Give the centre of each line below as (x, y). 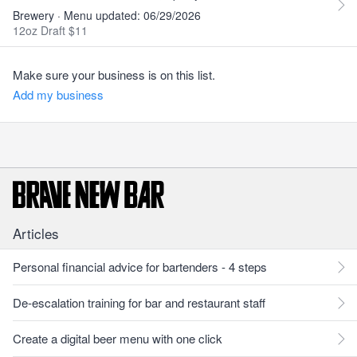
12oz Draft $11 (50, 30)
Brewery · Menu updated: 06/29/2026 (107, 15)
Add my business (58, 94)
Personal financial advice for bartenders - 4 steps (140, 267)
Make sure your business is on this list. (114, 75)
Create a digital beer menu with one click (118, 338)
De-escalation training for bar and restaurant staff (139, 302)
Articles (36, 233)
